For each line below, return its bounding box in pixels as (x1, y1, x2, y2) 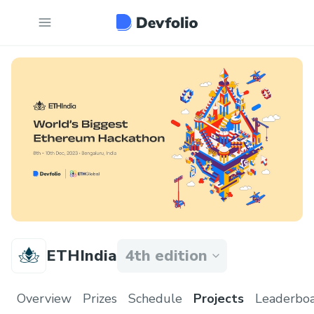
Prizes (83, 290, 117, 307)
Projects (193, 290, 244, 307)
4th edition (125, 245, 207, 266)
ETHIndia (46, 245, 117, 266)
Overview (17, 290, 71, 307)
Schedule (128, 290, 182, 307)
